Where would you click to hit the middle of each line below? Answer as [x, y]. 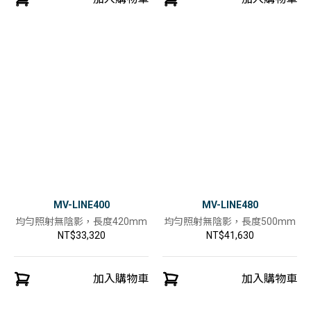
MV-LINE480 [230, 205]
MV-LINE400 [81, 205]
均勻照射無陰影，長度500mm [230, 221]
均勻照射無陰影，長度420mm [81, 221]
